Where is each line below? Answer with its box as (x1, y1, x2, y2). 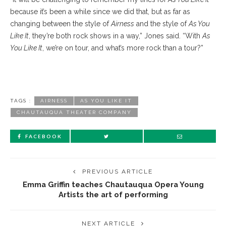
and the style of (134, 20, 189, 28)
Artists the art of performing (58, 190, 168, 199)
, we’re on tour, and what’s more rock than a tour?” (42, 44, 203, 52)
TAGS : (10, 98, 31, 103)
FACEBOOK (25, 133, 62, 139)
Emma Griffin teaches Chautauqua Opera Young (22, 180, 204, 189)
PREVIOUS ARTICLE (82, 168, 153, 175)
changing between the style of (10, 20, 111, 28)
